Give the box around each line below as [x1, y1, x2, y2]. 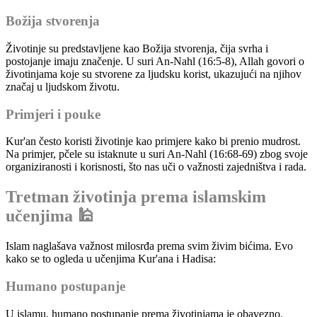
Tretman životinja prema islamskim [6, 188, 266, 207]
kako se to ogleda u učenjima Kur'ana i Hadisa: [6, 253, 216, 265]
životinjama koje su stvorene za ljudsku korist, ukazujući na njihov [6, 67, 301, 80]
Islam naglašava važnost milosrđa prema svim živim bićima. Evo [6, 240, 293, 253]
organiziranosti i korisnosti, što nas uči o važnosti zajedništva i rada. [6, 161, 306, 173]
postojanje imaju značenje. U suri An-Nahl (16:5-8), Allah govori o [6, 54, 304, 67]
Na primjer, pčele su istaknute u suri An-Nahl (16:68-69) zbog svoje [6, 148, 308, 161]
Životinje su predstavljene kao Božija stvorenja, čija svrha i [6, 42, 268, 54]
